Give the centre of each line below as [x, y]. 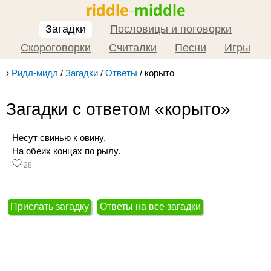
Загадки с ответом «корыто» [118, 109]
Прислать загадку [50, 207]
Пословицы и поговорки [171, 29]
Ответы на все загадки [150, 207]
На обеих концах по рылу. [66, 151]
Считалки [133, 48]
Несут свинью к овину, [59, 138]
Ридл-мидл [35, 73]
